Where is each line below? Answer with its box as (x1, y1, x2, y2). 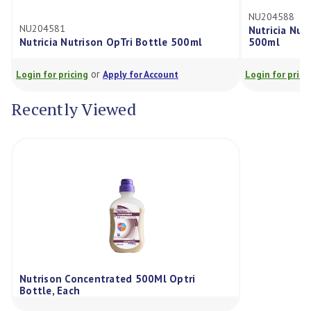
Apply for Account (92, 68, 168, 81)
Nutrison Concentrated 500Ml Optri (19, 272, 196, 286)
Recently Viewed (11, 97, 136, 120)
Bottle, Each (19, 284, 80, 298)
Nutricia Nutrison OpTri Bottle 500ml (8, 35, 192, 49)
